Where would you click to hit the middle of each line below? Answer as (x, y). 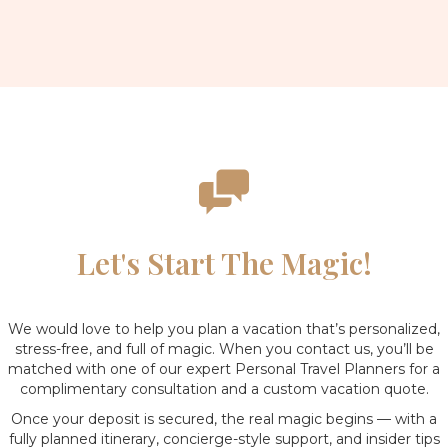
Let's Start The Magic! (224, 263)
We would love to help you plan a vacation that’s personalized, (224, 329)
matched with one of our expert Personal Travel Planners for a (224, 369)
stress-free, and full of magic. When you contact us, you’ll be (224, 349)
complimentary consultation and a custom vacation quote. (224, 389)
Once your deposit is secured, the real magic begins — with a (224, 419)
